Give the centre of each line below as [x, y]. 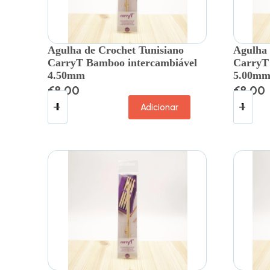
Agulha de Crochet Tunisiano [116, 50]
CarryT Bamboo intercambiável [123, 62]
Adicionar [160, 108]
